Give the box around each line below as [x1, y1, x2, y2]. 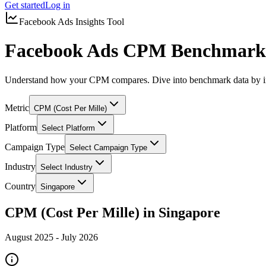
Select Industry [40, 162, 93, 172]
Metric [5, 102, 29, 113]
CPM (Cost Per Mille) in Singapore [5, 204, 220, 220]
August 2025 [5, 232, 53, 243]
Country [5, 180, 36, 191]
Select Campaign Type [69, 142, 147, 152]
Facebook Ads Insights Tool [19, 16, 124, 27]
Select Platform [42, 123, 95, 132]
